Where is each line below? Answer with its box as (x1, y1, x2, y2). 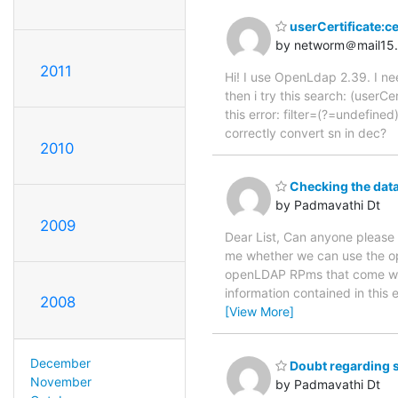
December (29, 355, 91, 371)
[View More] (225, 304, 294, 320)
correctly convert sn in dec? (225, 124, 386, 140)
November (29, 374, 92, 390)
